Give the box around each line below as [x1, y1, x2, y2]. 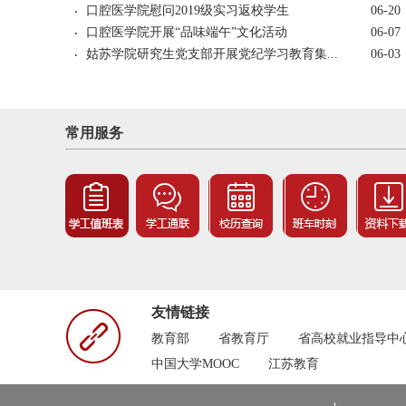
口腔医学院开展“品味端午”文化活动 [86, 25, 287, 39]
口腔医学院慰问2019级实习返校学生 [86, 4, 289, 17]
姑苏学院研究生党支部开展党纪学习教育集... [86, 47, 338, 61]
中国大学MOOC [151, 357, 239, 371]
